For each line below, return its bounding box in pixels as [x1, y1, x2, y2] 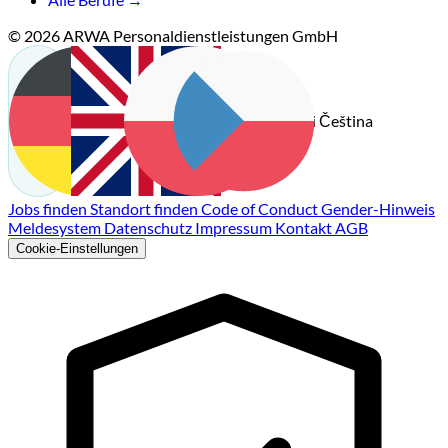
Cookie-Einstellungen [16, 240, 138, 256]
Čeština [319, 110, 373, 130]
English [221, 111, 271, 131]
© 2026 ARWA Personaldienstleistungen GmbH [8, 25, 338, 45]
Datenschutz [104, 217, 195, 237]
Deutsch [159, 111, 217, 131]
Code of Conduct [201, 198, 321, 218]
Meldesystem [8, 217, 104, 237]
